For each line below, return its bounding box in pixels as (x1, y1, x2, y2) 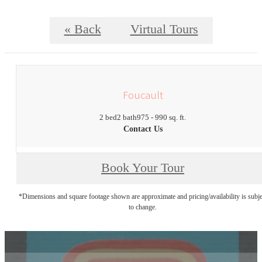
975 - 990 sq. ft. (137, 113, 186, 122)
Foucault (122, 87, 163, 102)
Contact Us (123, 125, 163, 134)
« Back (64, 22, 101, 37)
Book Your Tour (101, 161, 184, 175)
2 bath (117, 113, 137, 122)
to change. (129, 203, 157, 212)
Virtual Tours (130, 22, 198, 37)
